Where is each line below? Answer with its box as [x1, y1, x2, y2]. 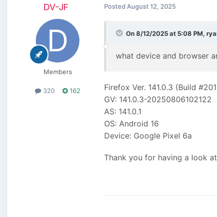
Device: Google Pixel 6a [104, 130, 192, 140]
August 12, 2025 [127, 2, 176, 10]
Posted [104, 2, 127, 10]
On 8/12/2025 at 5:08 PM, [126, 29, 206, 37]
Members [43, 67, 72, 76]
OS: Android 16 [104, 118, 159, 128]
